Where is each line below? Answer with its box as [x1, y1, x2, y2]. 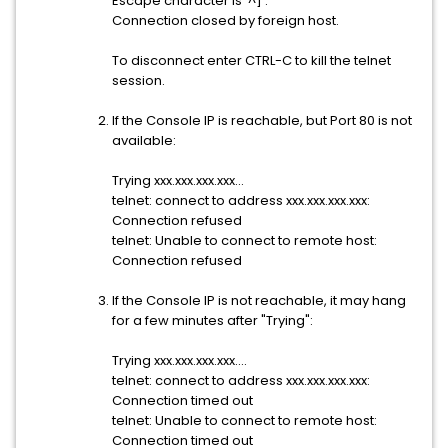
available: [112, 131, 176, 150]
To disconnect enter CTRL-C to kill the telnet [112, 51, 391, 70]
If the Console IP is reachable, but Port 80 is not [112, 111, 412, 130]
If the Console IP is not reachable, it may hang [112, 291, 406, 310]
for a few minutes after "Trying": [112, 311, 313, 330]
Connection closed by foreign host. [112, 11, 339, 30]
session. [112, 71, 165, 90]
